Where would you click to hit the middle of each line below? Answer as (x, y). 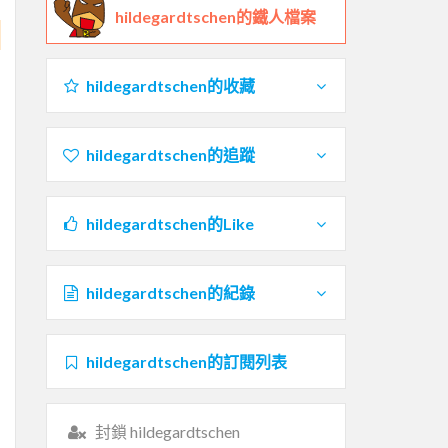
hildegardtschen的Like (169, 223)
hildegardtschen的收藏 (170, 85)
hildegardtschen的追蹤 (170, 154)
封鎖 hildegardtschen (167, 431)
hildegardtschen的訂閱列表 (186, 361)
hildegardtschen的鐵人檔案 (215, 16)
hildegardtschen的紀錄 (170, 292)
